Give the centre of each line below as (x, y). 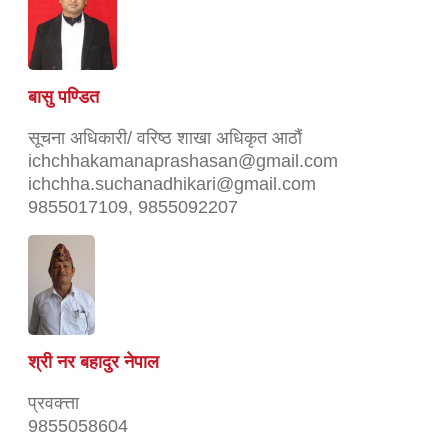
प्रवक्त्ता (53, 402)
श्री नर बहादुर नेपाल (93, 361)
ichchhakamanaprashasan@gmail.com (183, 160)
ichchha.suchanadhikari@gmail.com (172, 183)
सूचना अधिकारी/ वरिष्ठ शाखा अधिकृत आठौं (165, 137)
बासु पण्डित (63, 96)
